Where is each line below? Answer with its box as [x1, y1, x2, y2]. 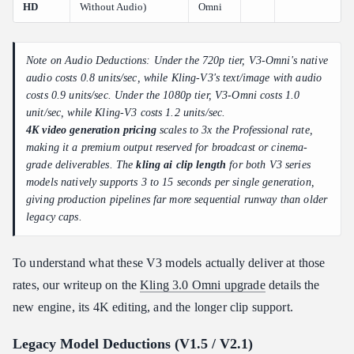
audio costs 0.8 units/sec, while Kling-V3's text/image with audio [26, 72, 322, 85]
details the [265, 278, 320, 292]
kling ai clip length [136, 159, 227, 171]
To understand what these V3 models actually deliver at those [13, 256, 326, 270]
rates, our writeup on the [13, 278, 141, 292]
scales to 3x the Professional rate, [156, 124, 313, 137]
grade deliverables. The [26, 159, 137, 171]
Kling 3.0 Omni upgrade [140, 278, 265, 292]
